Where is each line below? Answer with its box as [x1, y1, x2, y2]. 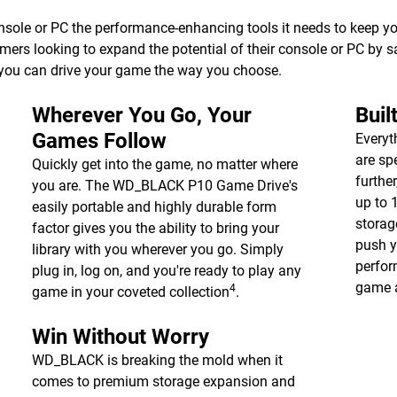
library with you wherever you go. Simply [31, 241, 284, 258]
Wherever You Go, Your [31, 103, 252, 128]
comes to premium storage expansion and [31, 373, 295, 390]
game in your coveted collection [31, 284, 230, 300]
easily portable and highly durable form [31, 198, 276, 215]
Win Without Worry [31, 324, 209, 349]
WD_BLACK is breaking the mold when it [31, 352, 283, 369]
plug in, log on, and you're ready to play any [31, 262, 301, 279]
